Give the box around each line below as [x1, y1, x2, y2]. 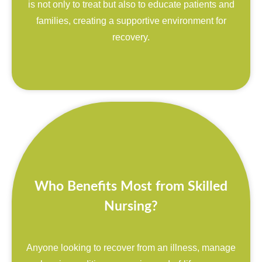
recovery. [112, 32, 150, 42]
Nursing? [104, 199, 158, 213]
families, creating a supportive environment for [36, 15, 226, 26]
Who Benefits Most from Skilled [35, 179, 227, 193]
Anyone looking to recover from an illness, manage [26, 242, 236, 253]
